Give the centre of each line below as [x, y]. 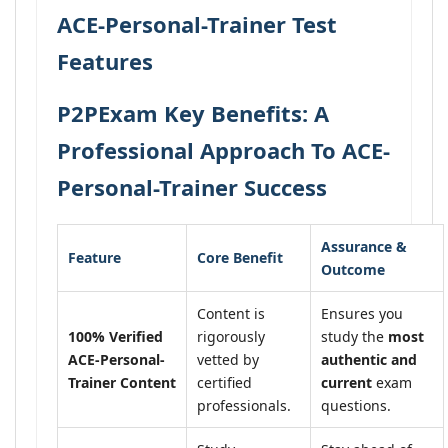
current [346, 382]
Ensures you [362, 313]
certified [224, 382]
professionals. [244, 405]
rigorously [231, 336]
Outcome [353, 269]
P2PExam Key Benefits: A [193, 113]
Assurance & [364, 246]
